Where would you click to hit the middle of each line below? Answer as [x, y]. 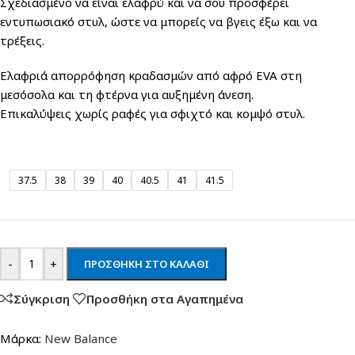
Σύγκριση [42, 298]
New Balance [81, 339]
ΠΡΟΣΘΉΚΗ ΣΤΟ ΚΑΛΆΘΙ [147, 264]
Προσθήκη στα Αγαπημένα [165, 298]
